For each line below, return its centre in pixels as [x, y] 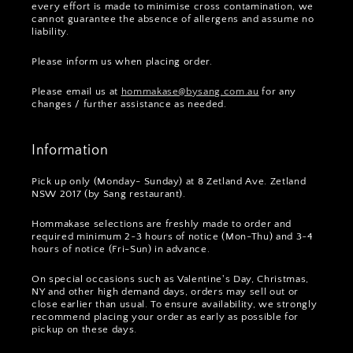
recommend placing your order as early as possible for [165, 317]
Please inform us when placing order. [122, 62]
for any [278, 92]
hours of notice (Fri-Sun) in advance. [121, 249]
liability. [50, 32]
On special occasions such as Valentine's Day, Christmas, [170, 279]
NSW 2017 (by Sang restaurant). [109, 194]
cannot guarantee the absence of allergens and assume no [173, 19]
